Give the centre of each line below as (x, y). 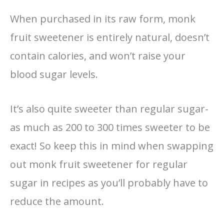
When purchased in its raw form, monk (103, 18)
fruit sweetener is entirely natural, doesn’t (110, 37)
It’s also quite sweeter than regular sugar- (109, 108)
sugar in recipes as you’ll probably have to (109, 182)
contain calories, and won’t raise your (98, 55)
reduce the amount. (57, 201)
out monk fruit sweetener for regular (99, 164)
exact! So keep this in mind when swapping (112, 145)
